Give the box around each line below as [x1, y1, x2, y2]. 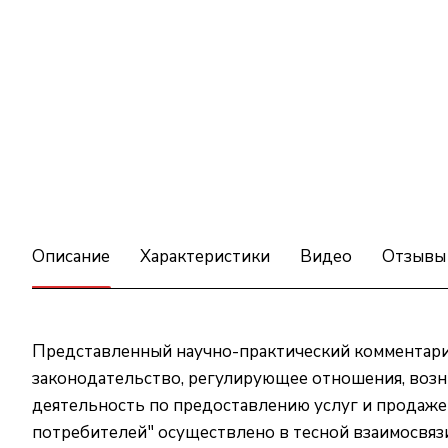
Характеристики [140, 244, 270, 268]
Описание [32, 244, 110, 268]
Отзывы [382, 244, 446, 268]
